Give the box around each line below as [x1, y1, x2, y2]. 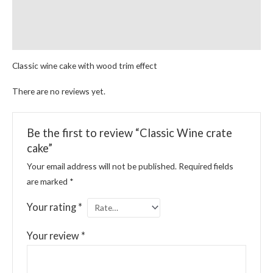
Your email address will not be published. [26, 160, 177, 171]
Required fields [178, 160, 233, 171]
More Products [12, 32, 74, 43]
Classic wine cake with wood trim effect [12, 60, 157, 71]
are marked [26, 175, 69, 186]
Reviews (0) [12, 9, 57, 20]
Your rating [26, 200, 78, 213]
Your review [26, 230, 81, 242]
